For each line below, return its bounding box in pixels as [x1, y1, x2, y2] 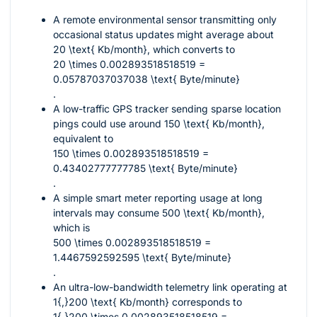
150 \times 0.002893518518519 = [53, 147, 209, 160]
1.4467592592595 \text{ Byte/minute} [53, 251, 231, 264]
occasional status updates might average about [53, 28, 274, 41]
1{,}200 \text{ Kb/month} [53, 296, 169, 309]
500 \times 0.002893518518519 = [53, 236, 211, 249]
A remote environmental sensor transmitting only [53, 13, 277, 26]
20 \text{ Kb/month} [53, 43, 147, 56]
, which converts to [147, 43, 235, 56]
